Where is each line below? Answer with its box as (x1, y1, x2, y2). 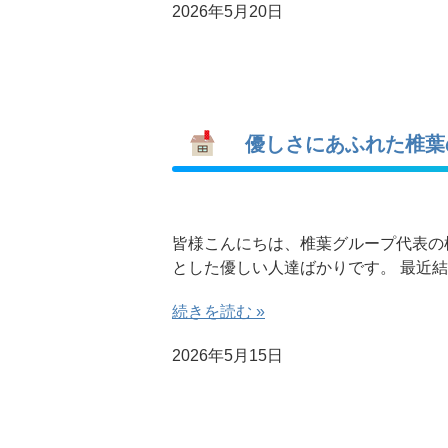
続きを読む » (172, 303, 265, 320)
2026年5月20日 (172, 3, 283, 20)
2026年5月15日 (172, 347, 283, 364)
